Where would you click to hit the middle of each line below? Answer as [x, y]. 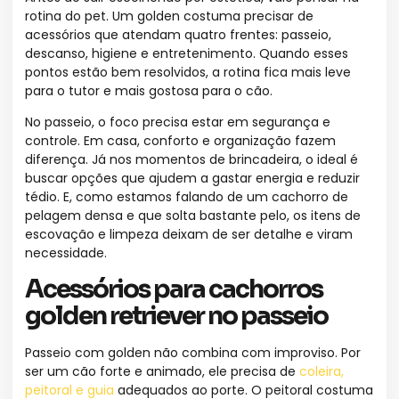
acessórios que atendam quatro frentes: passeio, [178, 34]
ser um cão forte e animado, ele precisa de [162, 371]
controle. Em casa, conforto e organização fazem [180, 141]
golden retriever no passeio [176, 315]
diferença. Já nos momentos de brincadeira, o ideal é [191, 160]
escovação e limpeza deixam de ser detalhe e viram [189, 235]
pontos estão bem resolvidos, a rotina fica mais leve [188, 72]
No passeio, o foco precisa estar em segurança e [178, 122]
